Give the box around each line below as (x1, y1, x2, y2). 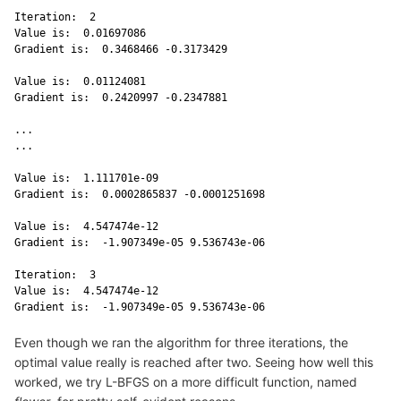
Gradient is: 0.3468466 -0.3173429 (14, 42, 234, 55)
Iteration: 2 (14, 10, 102, 23)
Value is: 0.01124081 (14, 74, 152, 88)
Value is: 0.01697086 (14, 26, 152, 39)
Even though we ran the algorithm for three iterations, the (14, 334, 348, 350)
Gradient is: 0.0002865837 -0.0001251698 (14, 187, 271, 200)
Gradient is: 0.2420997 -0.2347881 (14, 90, 234, 104)
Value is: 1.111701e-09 (14, 171, 165, 184)
